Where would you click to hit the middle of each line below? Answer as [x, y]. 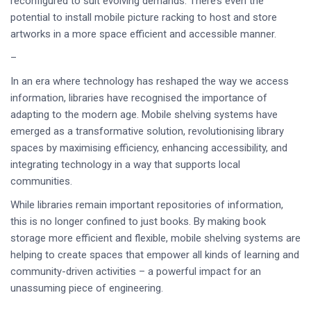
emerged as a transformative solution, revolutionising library [147, 131]
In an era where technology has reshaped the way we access [150, 81]
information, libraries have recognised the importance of [139, 98]
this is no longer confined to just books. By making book [138, 221]
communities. [41, 181]
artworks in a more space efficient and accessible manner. [143, 34]
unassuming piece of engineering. [87, 288]
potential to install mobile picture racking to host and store [144, 17]
